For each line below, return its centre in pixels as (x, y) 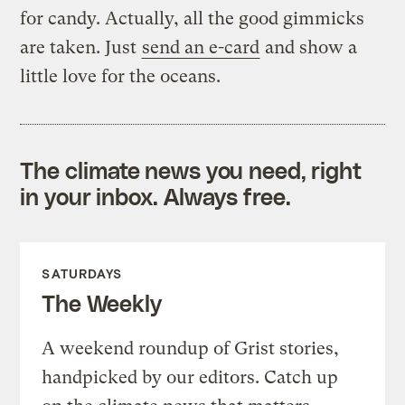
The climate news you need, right (191, 170)
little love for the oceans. (121, 76)
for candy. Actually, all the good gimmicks (193, 18)
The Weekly (102, 302)
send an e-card (201, 47)
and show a (309, 47)
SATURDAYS (82, 273)
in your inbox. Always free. (155, 196)
